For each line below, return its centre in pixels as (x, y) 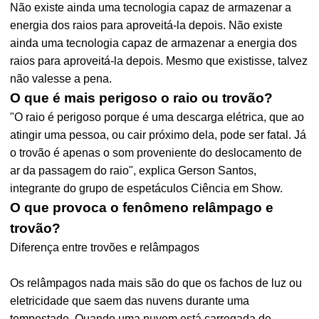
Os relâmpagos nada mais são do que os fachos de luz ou (156, 283)
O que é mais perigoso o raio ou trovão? (142, 98)
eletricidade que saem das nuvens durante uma (130, 301)
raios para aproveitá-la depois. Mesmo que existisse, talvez (159, 61)
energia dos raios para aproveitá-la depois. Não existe (147, 25)
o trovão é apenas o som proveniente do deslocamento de (156, 153)
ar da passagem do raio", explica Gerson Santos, (134, 171)
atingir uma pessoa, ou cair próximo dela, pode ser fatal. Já (158, 135)
